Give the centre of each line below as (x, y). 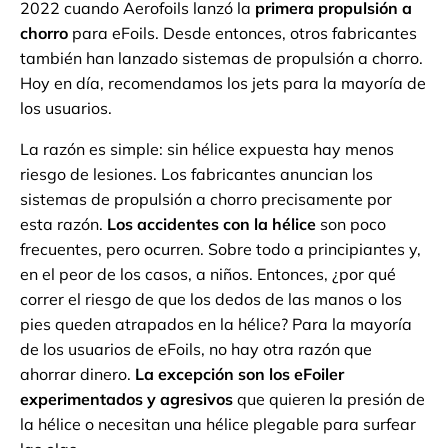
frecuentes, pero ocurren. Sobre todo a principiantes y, (220, 249)
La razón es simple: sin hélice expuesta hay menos (207, 149)
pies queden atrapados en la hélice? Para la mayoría (216, 324)
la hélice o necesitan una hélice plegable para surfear (218, 424)
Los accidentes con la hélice (211, 224)
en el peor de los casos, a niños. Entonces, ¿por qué (208, 274)
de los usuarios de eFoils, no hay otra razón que (196, 349)
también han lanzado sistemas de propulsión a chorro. (221, 58)
